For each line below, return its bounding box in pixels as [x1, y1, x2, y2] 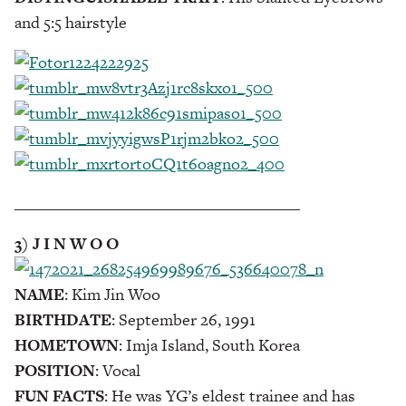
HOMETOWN [14, 333, 119, 356]
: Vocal [95, 358, 140, 382]
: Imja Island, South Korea [119, 333, 300, 356]
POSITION [14, 358, 95, 382]
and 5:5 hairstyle [14, 10, 127, 34]
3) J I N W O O [14, 231, 119, 255]
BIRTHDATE [14, 307, 111, 331]
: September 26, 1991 [111, 307, 256, 331]
